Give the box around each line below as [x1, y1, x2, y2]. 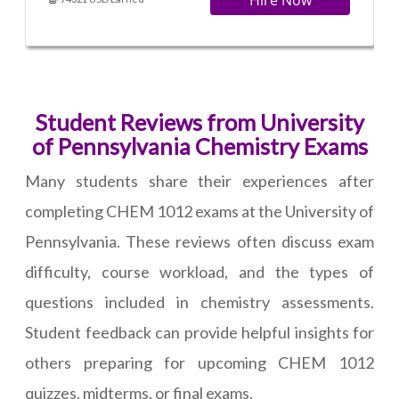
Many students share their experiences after [25, 171, 374, 191]
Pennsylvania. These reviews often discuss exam [25, 232, 374, 252]
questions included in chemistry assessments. [25, 292, 374, 313]
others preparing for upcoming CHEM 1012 [25, 353, 374, 373]
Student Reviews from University [35, 109, 364, 136]
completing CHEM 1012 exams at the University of [25, 201, 374, 222]
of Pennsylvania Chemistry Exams [31, 133, 368, 160]
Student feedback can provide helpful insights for [25, 322, 374, 343]
